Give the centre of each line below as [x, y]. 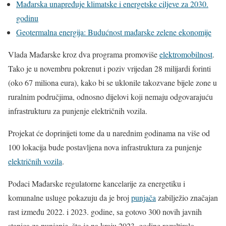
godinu [27, 18]
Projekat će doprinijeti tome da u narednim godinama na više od [109, 133]
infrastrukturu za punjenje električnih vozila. [78, 110]
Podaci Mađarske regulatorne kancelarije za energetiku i [97, 183]
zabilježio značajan [187, 197]
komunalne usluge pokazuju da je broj [70, 197]
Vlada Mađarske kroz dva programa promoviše [84, 54]
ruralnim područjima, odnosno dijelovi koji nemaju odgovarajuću [110, 96]
